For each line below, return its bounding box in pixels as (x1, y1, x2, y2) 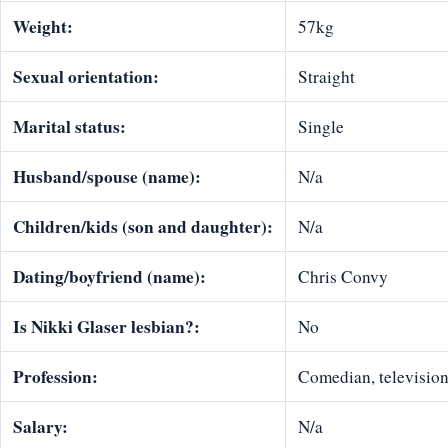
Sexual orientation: (13, 64, 159, 90)
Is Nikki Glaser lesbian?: (13, 314, 200, 340)
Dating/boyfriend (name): (13, 264, 206, 290)
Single (298, 115, 344, 139)
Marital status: (13, 114, 126, 140)
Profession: (13, 364, 98, 390)
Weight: (13, 14, 73, 40)
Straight (298, 65, 355, 89)
